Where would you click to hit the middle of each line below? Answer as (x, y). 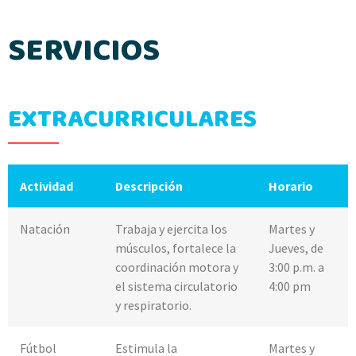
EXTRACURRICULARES (132, 120)
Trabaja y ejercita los (171, 229)
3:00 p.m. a (296, 267)
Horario (291, 186)
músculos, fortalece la (176, 248)
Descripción (149, 186)
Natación (45, 229)
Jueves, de (296, 248)
